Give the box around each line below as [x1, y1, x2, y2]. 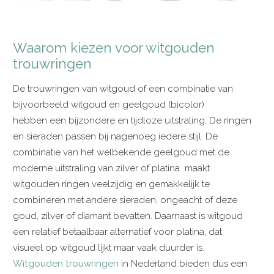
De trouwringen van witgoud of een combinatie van [13, 83, 234, 94]
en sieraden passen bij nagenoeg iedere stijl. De [13, 130, 218, 142]
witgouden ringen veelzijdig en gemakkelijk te [13, 178, 210, 190]
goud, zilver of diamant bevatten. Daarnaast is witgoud [13, 210, 243, 221]
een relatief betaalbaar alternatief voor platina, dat [13, 226, 223, 237]
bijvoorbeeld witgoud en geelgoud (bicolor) [13, 98, 205, 110]
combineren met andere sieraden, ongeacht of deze [13, 194, 238, 206]
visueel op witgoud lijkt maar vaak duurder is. [13, 242, 205, 253]
